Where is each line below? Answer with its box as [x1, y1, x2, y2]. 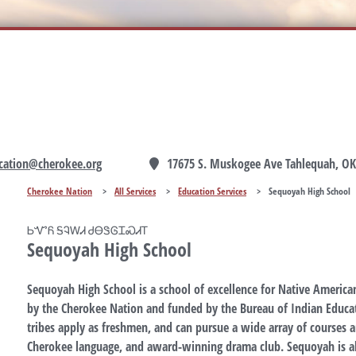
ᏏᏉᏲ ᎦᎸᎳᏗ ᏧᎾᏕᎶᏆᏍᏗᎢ [27, 222, 148, 238]
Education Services [178, 184, 246, 199]
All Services [114, 184, 156, 199]
